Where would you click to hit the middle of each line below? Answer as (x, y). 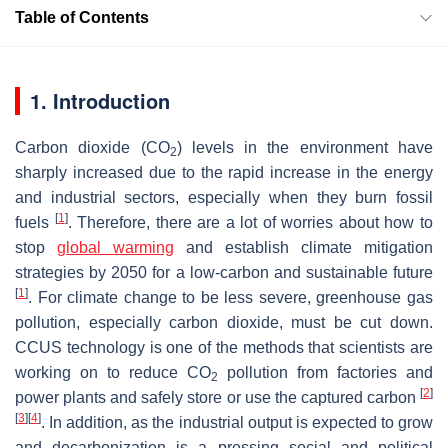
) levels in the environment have (305, 147)
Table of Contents (82, 17)
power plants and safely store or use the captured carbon (217, 397)
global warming (115, 247)
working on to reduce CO (113, 372)
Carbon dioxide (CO (92, 147)
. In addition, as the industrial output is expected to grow (237, 422)
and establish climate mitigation (303, 247)
